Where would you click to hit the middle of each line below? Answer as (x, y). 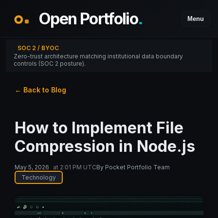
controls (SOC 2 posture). (50, 64)
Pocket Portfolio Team (137, 167)
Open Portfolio (89, 18)
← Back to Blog (40, 90)
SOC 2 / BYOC (38, 48)
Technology (38, 178)
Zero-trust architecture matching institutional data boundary (98, 56)
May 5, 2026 (32, 167)
